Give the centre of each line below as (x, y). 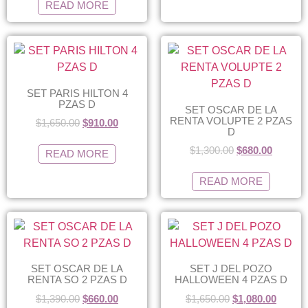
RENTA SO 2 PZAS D (77, 279)
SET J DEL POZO (231, 268)
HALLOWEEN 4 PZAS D (231, 279)
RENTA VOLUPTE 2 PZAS (231, 120)
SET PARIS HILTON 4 (77, 93)
